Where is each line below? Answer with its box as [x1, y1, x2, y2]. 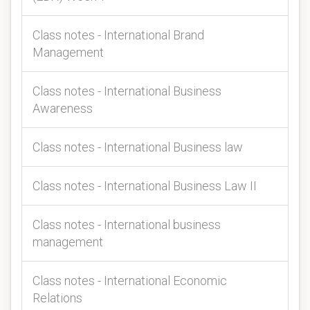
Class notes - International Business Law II [33, 179, 257, 193]
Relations [33, 291, 82, 305]
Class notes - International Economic [33, 273, 227, 288]
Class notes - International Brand [33, 28, 204, 42]
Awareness [33, 101, 93, 116]
